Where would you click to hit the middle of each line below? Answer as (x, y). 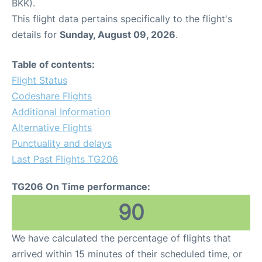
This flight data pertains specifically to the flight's (122, 19)
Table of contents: (53, 65)
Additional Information (61, 112)
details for (36, 35)
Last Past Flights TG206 (65, 159)
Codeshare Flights (52, 96)
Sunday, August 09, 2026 (118, 35)
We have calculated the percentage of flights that (121, 238)
